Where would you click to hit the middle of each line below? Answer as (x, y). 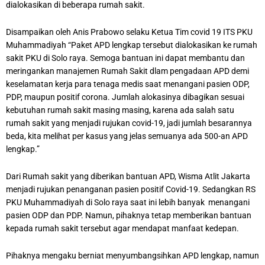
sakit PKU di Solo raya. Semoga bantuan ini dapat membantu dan (125, 58)
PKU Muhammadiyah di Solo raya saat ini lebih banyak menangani (128, 202)
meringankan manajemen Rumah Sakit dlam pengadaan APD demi (127, 71)
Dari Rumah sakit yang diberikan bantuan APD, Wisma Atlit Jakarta (128, 176)
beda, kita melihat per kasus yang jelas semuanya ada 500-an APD (127, 136)
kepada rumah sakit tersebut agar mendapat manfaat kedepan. (122, 228)
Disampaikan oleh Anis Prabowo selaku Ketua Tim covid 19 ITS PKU (129, 32)
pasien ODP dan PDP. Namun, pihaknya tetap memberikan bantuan (129, 215)
